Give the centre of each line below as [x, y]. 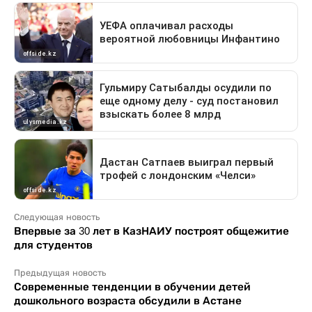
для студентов [53, 245]
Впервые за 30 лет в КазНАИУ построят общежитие [151, 231]
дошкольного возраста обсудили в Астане [128, 301]
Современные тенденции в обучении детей [132, 287]
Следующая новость [57, 217]
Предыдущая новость [60, 273]
